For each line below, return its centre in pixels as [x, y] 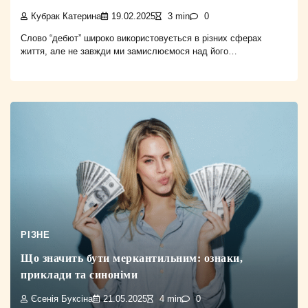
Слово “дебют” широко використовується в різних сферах [141, 38]
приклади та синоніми [79, 275]
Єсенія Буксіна [62, 299]
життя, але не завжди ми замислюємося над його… [129, 51]
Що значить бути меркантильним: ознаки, [132, 258]
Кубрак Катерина [66, 16]
